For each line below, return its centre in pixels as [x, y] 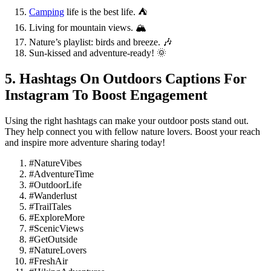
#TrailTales [50, 207]
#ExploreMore [57, 218]
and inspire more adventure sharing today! [85, 143]
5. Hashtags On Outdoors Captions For [126, 79]
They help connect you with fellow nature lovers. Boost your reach [132, 132]
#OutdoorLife [55, 185]
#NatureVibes [55, 163]
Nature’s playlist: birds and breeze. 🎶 [101, 42]
